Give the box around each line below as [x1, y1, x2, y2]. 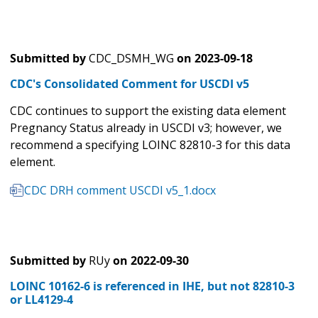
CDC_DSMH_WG [89, 50, 174, 67]
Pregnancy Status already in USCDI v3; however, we [10, 120, 282, 136]
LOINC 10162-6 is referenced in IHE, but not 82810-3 [10, 278, 295, 295]
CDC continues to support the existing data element [10, 103, 286, 119]
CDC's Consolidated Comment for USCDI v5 [10, 76, 249, 92]
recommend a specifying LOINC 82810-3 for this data [10, 137, 290, 153]
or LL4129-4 [10, 292, 73, 308]
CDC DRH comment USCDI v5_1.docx [24, 182, 216, 199]
